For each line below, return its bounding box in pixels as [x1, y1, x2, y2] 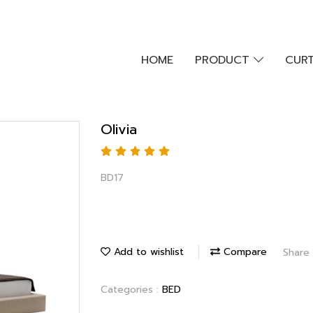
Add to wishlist [110, 245, 184, 259]
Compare [220, 245, 267, 259]
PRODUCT [194, 52, 254, 68]
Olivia [101, 118, 137, 140]
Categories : [101, 282, 162, 297]
